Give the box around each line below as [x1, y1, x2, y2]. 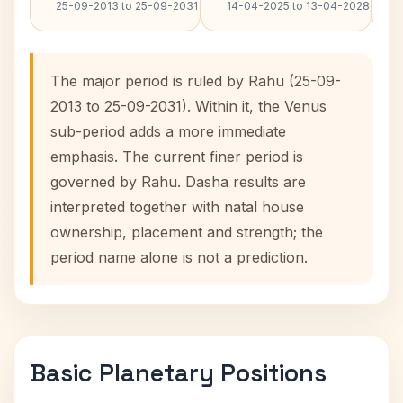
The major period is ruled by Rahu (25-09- [50, 72, 341, 90]
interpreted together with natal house [50, 198, 304, 216]
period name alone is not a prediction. [50, 248, 308, 266]
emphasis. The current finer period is [50, 148, 303, 166]
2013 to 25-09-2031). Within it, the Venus [50, 97, 327, 115]
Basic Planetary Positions [30, 357, 327, 389]
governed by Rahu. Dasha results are [50, 173, 306, 191]
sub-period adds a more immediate [50, 122, 286, 140]
